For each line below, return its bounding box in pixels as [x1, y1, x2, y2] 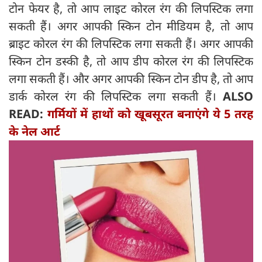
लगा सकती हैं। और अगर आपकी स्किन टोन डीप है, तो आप [9, 71, 253, 87]
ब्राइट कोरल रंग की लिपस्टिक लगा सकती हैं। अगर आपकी [9, 36, 253, 52]
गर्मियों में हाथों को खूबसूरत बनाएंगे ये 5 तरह [47, 106, 254, 122]
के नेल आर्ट [9, 123, 60, 140]
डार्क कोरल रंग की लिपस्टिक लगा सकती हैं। [9, 88, 223, 105]
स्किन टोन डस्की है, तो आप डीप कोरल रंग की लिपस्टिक [9, 53, 253, 70]
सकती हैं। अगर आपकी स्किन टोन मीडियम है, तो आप [9, 18, 253, 35]
